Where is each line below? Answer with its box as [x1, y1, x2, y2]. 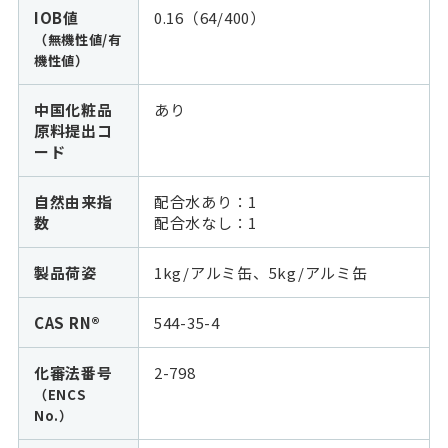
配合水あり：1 [153, 191, 258, 213]
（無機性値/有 [33, 30, 122, 50]
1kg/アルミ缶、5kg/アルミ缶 [153, 262, 368, 284]
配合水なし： [153, 212, 249, 234]
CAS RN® [33, 312, 102, 334]
